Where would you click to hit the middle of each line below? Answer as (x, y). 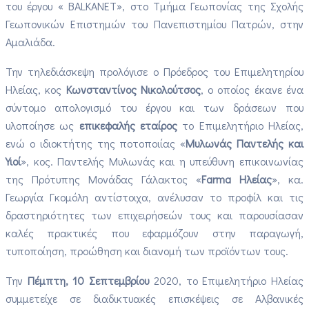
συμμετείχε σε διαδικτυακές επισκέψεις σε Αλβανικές (154, 298)
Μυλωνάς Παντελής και (245, 143)
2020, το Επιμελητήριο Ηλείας (227, 280)
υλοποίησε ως (42, 125)
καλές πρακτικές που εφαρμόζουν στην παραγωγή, (154, 232)
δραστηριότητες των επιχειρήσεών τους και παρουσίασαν (154, 215)
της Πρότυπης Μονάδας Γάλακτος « (103, 179)
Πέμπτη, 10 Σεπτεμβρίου (88, 280)
